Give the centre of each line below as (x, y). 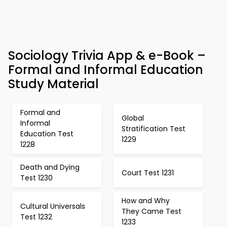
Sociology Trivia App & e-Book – (107, 55)
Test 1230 (36, 178)
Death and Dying (50, 167)
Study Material (53, 84)
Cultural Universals (53, 206)
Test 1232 (36, 217)
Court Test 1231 (148, 173)
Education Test (47, 134)
